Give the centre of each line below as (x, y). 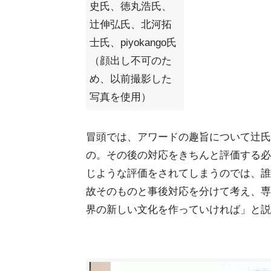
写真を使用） (120, 97)
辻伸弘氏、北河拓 (131, 24)
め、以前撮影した (131, 79)
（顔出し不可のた (131, 61)
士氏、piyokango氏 (133, 43)
